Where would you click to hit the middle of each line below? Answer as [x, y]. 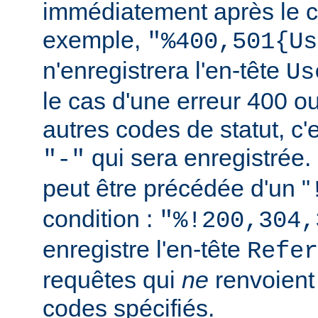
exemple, [95, 40]
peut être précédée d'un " [176, 188]
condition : [101, 219]
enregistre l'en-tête [145, 250]
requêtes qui [112, 280]
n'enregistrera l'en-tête [164, 71]
